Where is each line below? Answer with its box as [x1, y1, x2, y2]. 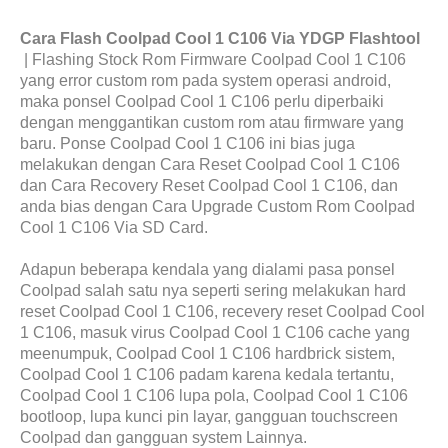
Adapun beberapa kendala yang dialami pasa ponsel [20, 261, 395, 278]
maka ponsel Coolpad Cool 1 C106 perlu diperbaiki [20, 93, 384, 110]
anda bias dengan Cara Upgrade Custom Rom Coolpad [20, 198, 415, 215]
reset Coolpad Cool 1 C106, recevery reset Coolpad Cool [20, 303, 425, 320]
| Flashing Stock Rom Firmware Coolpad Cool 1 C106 [24, 51, 406, 68]
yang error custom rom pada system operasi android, [20, 72, 391, 89]
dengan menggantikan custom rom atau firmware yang [20, 114, 404, 131]
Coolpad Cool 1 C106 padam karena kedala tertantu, [20, 366, 394, 383]
